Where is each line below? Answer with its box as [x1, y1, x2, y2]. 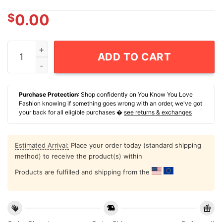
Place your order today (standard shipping [69, 141, 201, 150]
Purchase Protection [19, 91, 78, 99]
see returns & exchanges [124, 109, 192, 116]
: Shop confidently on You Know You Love [78, 91, 193, 99]
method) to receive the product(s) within [15, 152, 142, 161]
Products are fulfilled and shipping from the [15, 168, 152, 176]
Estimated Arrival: [15, 141, 69, 150]
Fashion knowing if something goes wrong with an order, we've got [19, 100, 202, 108]
